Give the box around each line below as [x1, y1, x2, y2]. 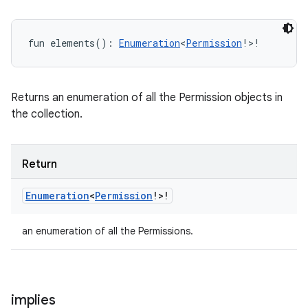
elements [50, 36, 95, 49]
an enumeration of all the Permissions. [22, 225, 193, 237]
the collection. [11, 107, 82, 121]
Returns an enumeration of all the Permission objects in [11, 91, 283, 104]
